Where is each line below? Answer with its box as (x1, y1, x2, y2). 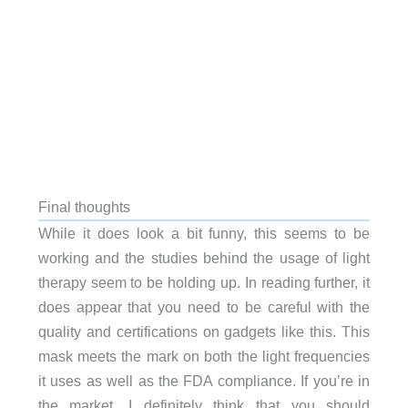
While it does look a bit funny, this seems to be (37, 225, 371, 242)
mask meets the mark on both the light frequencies (37, 348, 371, 365)
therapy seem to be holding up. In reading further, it (37, 274, 371, 291)
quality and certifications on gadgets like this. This (37, 323, 371, 341)
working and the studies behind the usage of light (37, 250, 371, 267)
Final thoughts (37, 199, 130, 216)
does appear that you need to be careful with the (37, 299, 371, 316)
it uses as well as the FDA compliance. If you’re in (37, 372, 371, 390)
